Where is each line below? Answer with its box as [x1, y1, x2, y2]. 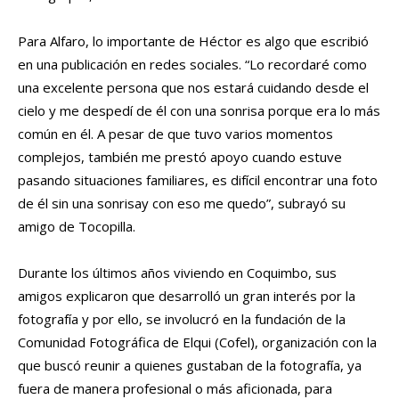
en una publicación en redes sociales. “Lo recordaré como [18, 55, 367, 74]
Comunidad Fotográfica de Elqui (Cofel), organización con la [18, 333, 377, 352]
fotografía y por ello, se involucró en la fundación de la [18, 310, 346, 329]
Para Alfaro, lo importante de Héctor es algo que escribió [18, 32, 369, 51]
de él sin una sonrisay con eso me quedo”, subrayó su [18, 194, 346, 213]
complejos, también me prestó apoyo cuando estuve [18, 148, 342, 167]
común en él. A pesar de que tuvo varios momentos [18, 125, 333, 143]
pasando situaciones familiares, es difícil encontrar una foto [18, 171, 378, 190]
